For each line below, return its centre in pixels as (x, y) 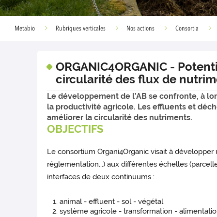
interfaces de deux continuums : (102, 177)
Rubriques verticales (81, 29)
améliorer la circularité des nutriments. (120, 117)
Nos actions (140, 29)
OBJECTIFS (75, 129)
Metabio (25, 29)
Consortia (187, 29)
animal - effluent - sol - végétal (112, 202)
